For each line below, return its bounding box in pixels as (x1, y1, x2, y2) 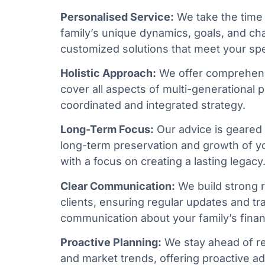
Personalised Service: (60, 10, 174, 23)
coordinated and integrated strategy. (60, 99, 245, 112)
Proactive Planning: (60, 236, 161, 249)
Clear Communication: (60, 179, 175, 192)
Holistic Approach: (60, 67, 156, 80)
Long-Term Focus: (60, 123, 154, 136)
